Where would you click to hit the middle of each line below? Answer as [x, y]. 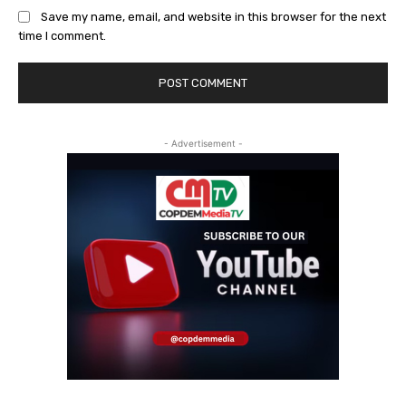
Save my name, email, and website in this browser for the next [213, 16]
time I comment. [62, 35]
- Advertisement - [203, 143]
